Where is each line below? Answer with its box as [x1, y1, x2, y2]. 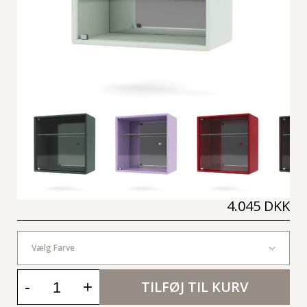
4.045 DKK [227, 197, 290, 216]
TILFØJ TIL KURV [141, 278, 248, 297]
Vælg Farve [32, 242, 75, 254]
